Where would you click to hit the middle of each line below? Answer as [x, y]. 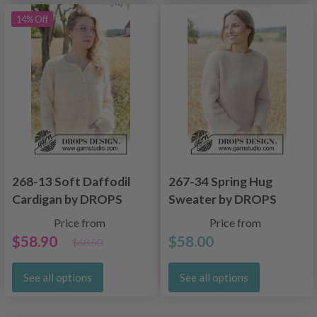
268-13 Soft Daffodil [71, 182]
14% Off [32, 19]
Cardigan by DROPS [67, 200]
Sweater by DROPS [222, 200]
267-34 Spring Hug [220, 182]
